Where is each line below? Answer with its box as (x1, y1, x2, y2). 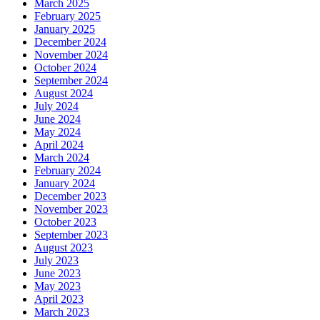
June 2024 (34, 113, 81, 126)
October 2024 (34, 61, 96, 74)
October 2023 (34, 216, 96, 229)
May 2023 (34, 280, 81, 293)
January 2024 (34, 177, 95, 190)
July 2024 (34, 100, 79, 113)
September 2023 (34, 229, 108, 241)
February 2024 (34, 164, 101, 177)
